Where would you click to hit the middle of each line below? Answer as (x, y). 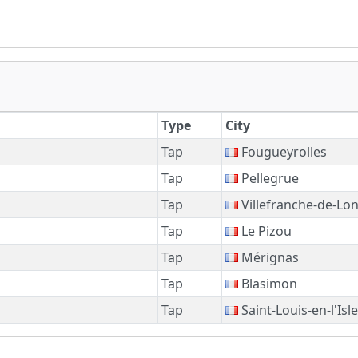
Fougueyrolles (282, 151)
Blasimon (268, 283)
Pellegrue (268, 178)
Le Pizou (265, 231)
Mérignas (268, 257)
